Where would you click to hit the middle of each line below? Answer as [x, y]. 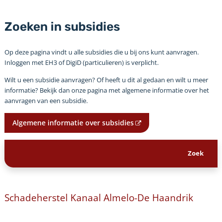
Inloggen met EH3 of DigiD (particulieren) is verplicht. [81, 62]
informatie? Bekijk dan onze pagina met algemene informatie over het [107, 90]
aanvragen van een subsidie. [46, 100]
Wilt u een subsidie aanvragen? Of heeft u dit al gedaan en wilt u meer [106, 80]
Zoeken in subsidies [62, 26]
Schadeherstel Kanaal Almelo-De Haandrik [99, 197]
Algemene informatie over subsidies [73, 122]
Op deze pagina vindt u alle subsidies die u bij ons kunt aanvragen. [101, 52]
